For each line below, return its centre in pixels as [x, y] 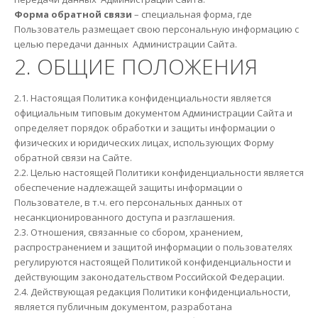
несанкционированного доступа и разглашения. [124, 217]
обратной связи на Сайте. [73, 157]
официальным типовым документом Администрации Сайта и [153, 113]
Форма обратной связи [73, 14]
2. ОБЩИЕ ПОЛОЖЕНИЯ [136, 66]
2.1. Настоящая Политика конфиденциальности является [142, 98]
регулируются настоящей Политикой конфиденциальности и [152, 262]
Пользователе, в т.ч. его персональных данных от [128, 202]
